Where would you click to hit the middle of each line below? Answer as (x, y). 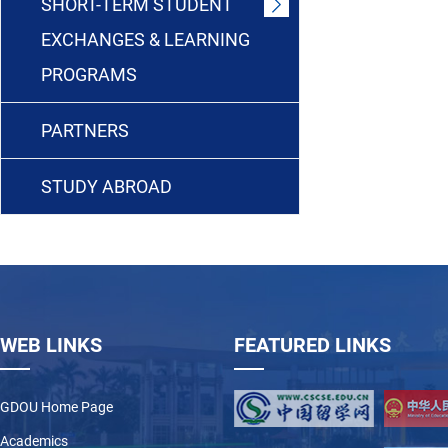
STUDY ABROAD (106, 186)
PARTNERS (85, 130)
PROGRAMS (89, 74)
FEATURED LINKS (312, 344)
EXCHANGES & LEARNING (145, 39)
